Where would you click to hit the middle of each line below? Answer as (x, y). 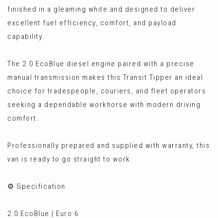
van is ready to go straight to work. (70, 159)
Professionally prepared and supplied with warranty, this (109, 145)
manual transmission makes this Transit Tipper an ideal (105, 77)
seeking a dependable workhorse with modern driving (104, 105)
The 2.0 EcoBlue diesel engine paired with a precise (101, 64)
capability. (26, 36)
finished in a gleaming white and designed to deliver (101, 9)
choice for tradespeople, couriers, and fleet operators (107, 91)
